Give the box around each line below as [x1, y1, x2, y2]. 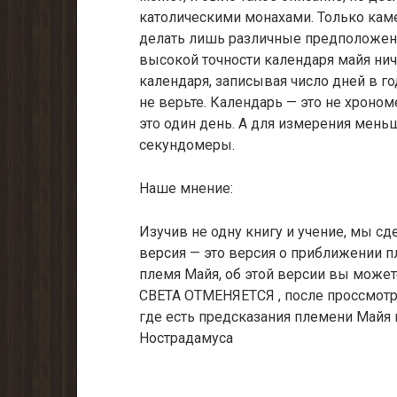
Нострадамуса [139, 330, 233, 346]
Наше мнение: [139, 180, 233, 197]
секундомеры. [139, 136, 235, 153]
